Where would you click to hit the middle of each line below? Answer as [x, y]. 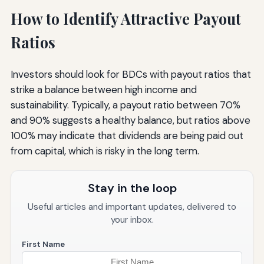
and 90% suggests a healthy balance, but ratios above [130, 120]
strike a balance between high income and [103, 89]
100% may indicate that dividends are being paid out [127, 135]
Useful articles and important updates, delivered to [132, 207]
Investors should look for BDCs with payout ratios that [131, 74]
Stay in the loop [132, 188]
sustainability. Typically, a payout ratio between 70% [125, 105]
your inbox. [132, 220]
